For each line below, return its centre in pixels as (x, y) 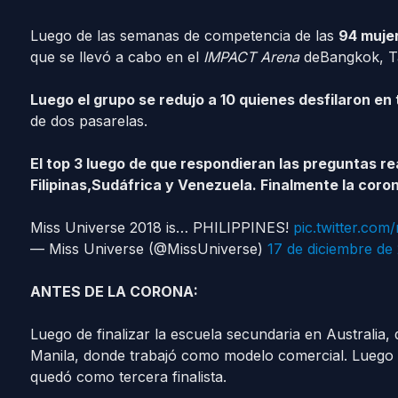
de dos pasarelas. (88, 121)
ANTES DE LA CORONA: (114, 291)
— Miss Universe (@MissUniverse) (148, 249)
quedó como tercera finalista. (128, 377)
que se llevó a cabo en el (116, 57)
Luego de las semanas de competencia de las (184, 36)
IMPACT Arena (251, 57)
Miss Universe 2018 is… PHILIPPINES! (161, 227)
